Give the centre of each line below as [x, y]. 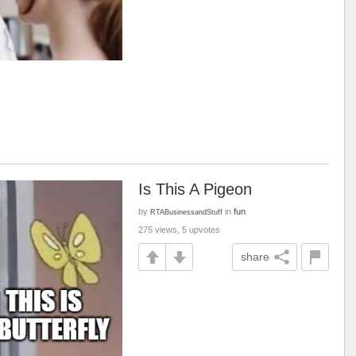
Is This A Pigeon [195, 189]
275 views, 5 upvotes [179, 230]
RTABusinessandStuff [186, 212]
